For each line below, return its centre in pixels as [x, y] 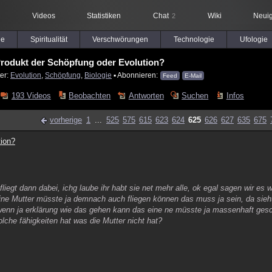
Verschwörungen [120, 39]
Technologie [194, 39]
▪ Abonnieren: [136, 75]
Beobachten [90, 96]
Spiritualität [49, 39]
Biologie [98, 75]
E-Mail [193, 76]
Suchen [195, 96]
